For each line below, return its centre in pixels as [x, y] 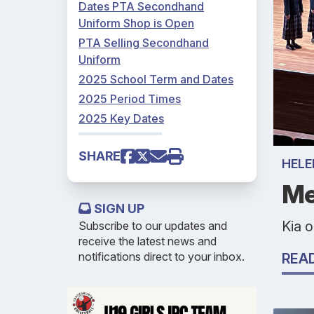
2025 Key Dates [121, 118]
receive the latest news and [148, 241]
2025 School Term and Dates [156, 79]
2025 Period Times [130, 99]
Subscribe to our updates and [153, 226]
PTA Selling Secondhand [144, 43]
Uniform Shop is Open [136, 23]
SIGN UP [118, 209]
